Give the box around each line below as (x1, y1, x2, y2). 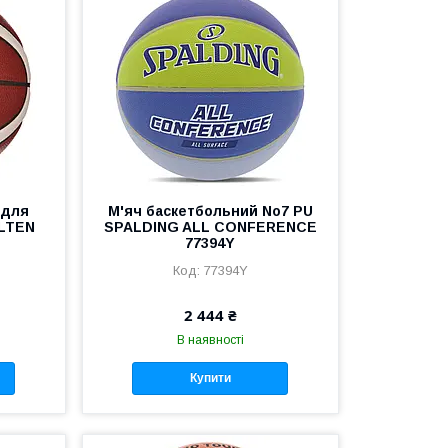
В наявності (176, 332, 244, 347)
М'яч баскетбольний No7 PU (107, 202, 313, 219)
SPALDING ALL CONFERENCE (103, 218, 317, 235)
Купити (189, 371, 231, 386)
